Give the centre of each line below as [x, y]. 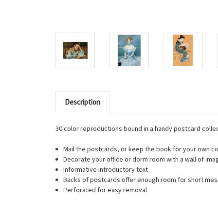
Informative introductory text [106, 169]
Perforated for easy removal [105, 190]
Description [82, 102]
